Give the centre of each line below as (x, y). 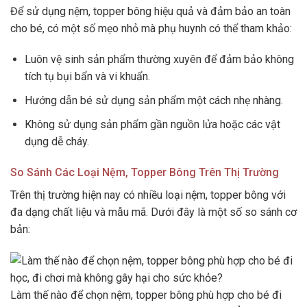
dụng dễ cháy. (57, 141)
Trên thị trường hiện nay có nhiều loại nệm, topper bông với (148, 195)
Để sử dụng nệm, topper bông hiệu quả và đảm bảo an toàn (150, 11)
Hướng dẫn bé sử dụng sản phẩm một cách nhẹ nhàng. (153, 100)
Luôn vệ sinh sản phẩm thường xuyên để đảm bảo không (159, 60)
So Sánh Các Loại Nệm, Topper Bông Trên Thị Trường (145, 173)
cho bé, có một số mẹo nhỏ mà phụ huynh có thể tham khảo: (151, 28)
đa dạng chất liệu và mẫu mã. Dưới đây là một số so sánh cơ (153, 212)
